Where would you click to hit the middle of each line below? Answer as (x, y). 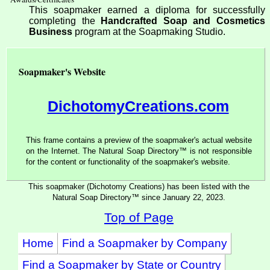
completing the (65, 21)
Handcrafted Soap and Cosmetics (183, 21)
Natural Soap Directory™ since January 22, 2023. (139, 198)
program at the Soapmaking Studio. (149, 32)
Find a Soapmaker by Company (144, 243)
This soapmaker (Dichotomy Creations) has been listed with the (139, 187)
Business (51, 32)
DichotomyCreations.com (138, 106)
